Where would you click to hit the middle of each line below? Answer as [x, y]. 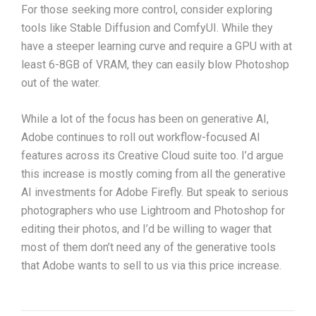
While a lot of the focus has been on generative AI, [145, 119]
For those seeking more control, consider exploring [147, 10]
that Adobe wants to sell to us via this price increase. [151, 266]
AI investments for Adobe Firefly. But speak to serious [155, 193]
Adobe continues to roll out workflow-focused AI [141, 138]
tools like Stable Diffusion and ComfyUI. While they [147, 28]
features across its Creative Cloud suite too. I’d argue [152, 156]
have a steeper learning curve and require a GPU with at [157, 47]
